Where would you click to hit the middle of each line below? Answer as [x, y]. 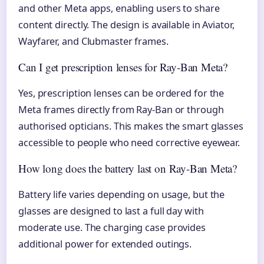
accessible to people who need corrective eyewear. [129, 142]
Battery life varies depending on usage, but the [122, 194]
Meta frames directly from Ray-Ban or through [121, 109]
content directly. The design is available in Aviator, [126, 24]
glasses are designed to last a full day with [111, 211]
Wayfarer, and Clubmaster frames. [93, 41]
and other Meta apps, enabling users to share [119, 8]
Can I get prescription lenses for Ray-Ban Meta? [123, 67]
